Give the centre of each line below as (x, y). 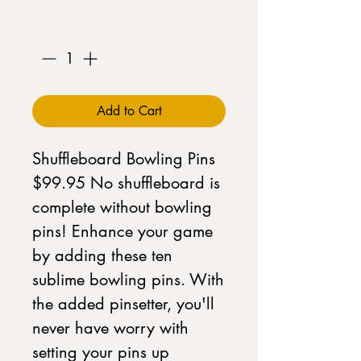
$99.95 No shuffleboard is (126, 183)
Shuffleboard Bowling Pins (124, 159)
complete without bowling (122, 207)
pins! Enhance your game (122, 231)
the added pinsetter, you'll (123, 304)
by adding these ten (102, 255)
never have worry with (110, 328)
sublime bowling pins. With (128, 280)
